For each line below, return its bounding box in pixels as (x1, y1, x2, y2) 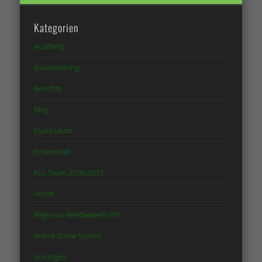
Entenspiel (34, 146, 70, 157)
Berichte (34, 83, 63, 94)
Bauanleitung (34, 62, 80, 73)
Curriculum (34, 125, 73, 136)
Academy (34, 41, 65, 52)
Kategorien (34, 20, 79, 36)
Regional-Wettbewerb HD (34, 209, 120, 220)
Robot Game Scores (34, 230, 102, 242)
